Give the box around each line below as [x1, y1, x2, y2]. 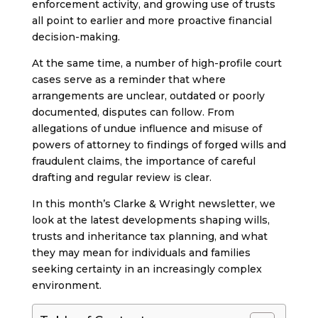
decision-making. [31, 31, 120, 43]
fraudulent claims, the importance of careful [31, 155, 256, 168]
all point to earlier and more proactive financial [31, 14, 272, 27]
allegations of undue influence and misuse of [31, 122, 262, 135]
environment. [31, 279, 102, 292]
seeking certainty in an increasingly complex [31, 263, 262, 275]
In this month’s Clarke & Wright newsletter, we [31, 197, 275, 210]
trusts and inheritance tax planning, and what [31, 230, 268, 243]
